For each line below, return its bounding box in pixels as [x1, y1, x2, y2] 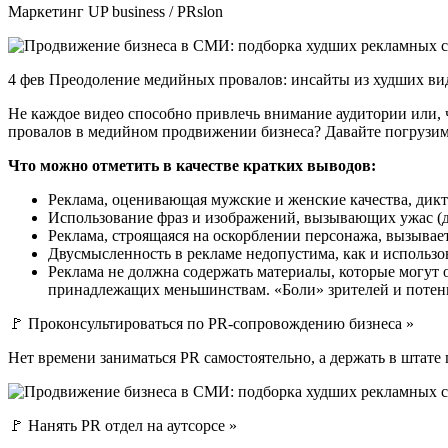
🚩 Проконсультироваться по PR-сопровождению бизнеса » [8, 314, 414, 332]
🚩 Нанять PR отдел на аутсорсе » [8, 416, 237, 434]
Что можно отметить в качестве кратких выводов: [8, 156, 376, 174]
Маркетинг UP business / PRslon [8, 2, 223, 20]
